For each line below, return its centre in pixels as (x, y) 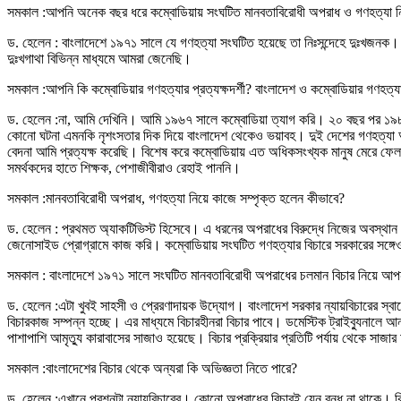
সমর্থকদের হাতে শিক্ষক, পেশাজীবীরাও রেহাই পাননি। (124, 168)
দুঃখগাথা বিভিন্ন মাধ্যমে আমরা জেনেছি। (99, 59)
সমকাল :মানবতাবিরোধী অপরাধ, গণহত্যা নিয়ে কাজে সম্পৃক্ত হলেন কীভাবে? (176, 199)
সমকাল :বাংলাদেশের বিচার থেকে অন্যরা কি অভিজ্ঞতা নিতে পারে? (152, 369)
